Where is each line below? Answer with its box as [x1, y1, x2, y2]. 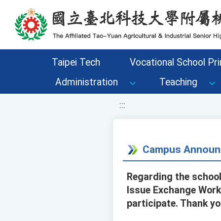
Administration [55, 76, 118, 88]
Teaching [159, 76, 197, 88]
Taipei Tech [51, 57, 100, 68]
